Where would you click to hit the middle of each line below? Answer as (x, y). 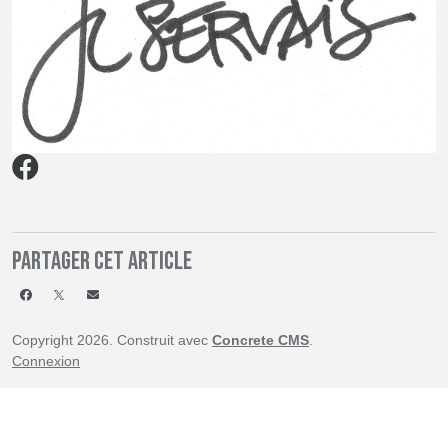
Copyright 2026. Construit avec (112, 339)
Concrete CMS (260, 339)
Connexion (46, 360)
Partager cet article (102, 261)
